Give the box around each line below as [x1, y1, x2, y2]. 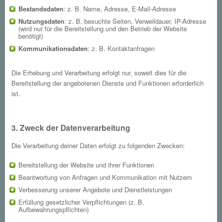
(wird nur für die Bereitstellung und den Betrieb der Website [18, 24, 187, 34]
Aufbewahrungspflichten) [18, 205, 89, 215]
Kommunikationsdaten [18, 44, 88, 54]
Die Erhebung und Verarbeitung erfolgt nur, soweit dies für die [11, 68, 187, 78]
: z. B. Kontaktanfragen [87, 44, 155, 54]
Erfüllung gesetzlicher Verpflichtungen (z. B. [18, 197, 144, 207]
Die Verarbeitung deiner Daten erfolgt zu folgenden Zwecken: [11, 141, 185, 151]
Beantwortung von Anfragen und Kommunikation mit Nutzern [18, 172, 192, 182]
